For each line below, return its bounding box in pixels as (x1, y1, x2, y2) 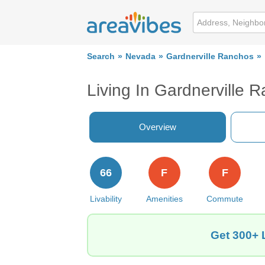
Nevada (125, 52, 156, 61)
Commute (206, 194, 244, 203)
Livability (90, 194, 122, 203)
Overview (139, 122, 176, 132)
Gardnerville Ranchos (166, 52, 254, 61)
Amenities (146, 194, 183, 203)
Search (87, 52, 115, 61)
